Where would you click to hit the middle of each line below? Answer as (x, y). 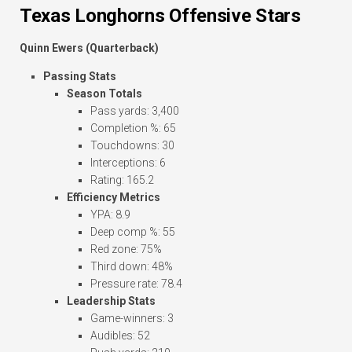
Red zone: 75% (126, 249)
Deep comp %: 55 (133, 232)
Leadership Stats (111, 301)
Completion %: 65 (133, 128)
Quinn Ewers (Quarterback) (89, 48)
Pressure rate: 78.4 (136, 284)
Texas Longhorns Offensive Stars (160, 16)
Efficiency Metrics (114, 198)
